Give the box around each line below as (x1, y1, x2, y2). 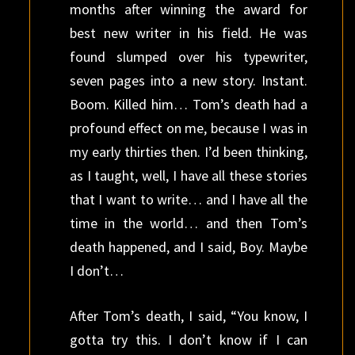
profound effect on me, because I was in (69, 119, 307, 137)
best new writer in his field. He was (69, 24, 307, 42)
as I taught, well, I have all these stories (69, 166, 307, 185)
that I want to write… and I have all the (69, 190, 307, 208)
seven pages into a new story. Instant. (69, 71, 307, 90)
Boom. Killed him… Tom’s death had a (69, 95, 307, 113)
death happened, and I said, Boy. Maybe (69, 238, 307, 256)
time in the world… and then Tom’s (69, 214, 307, 232)
